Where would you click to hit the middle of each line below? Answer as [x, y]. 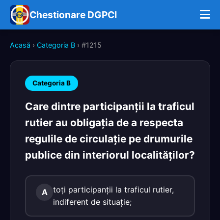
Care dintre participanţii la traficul [110, 106]
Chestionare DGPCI [73, 15]
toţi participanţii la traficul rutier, [113, 190]
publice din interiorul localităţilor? [110, 155]
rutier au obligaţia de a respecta [104, 123]
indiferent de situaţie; [92, 202]
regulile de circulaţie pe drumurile [109, 139]
